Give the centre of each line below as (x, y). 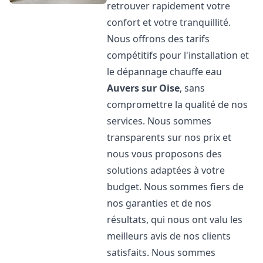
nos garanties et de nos (159, 203)
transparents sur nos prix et (169, 137)
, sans (193, 88)
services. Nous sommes (159, 121)
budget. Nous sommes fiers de (176, 187)
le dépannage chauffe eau (165, 72)
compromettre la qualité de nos (178, 104)
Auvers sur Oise (144, 88)
